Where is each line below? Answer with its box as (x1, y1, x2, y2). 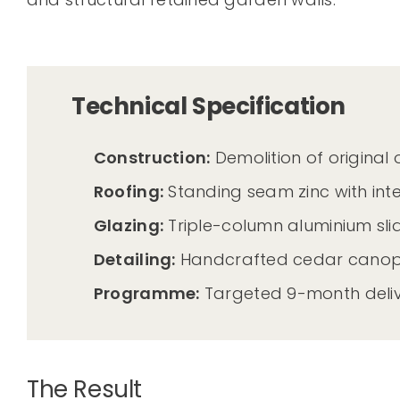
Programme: (93, 282, 200, 305)
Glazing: (93, 214, 164, 237)
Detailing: (93, 248, 176, 271)
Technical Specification (71, 90, 346, 123)
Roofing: (93, 180, 164, 204)
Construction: (93, 146, 211, 170)
